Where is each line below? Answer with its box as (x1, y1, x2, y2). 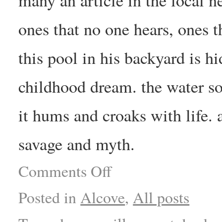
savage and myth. (18, 132, 135, 155)
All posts (133, 186, 190, 208)
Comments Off (18, 160, 112, 181)
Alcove (80, 186, 125, 208)
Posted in (18, 186, 77, 208)
